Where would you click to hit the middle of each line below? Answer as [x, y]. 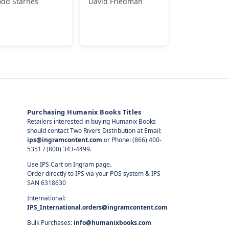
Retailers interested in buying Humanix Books [91, 122]
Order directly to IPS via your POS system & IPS [94, 174]
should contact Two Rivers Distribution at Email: [94, 131]
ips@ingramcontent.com [64, 140]
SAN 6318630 [46, 183]
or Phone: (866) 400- [132, 140]
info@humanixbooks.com [112, 223]
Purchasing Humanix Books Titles [84, 112]
